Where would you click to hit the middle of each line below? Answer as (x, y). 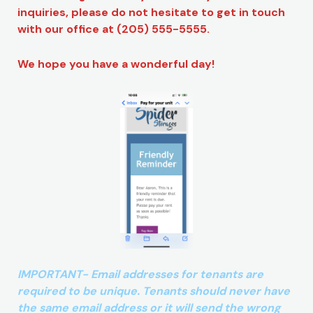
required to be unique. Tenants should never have (154, 291)
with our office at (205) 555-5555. (114, 29)
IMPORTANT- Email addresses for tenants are (140, 275)
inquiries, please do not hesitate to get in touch (151, 13)
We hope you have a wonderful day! (116, 64)
